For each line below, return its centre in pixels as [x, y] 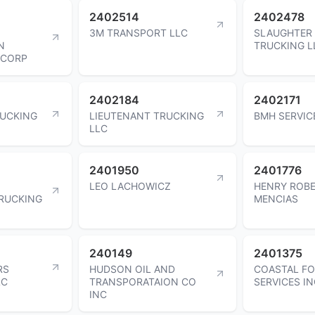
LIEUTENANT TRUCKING [147, 115]
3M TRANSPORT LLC [139, 32]
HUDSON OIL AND [132, 269]
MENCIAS [276, 198]
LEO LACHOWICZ [130, 186]
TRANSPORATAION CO [143, 281]
